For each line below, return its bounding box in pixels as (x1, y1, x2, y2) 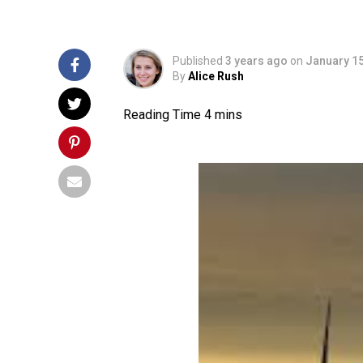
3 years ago (225, 54, 288, 67)
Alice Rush (188, 70, 244, 83)
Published (173, 54, 223, 67)
